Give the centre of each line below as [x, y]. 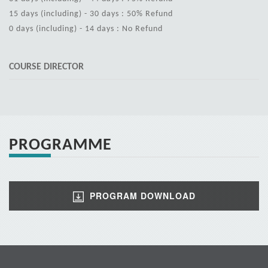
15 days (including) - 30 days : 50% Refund [91, 13]
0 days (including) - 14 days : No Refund [86, 28]
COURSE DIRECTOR [46, 66]
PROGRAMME [60, 144]
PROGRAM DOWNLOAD [142, 196]
